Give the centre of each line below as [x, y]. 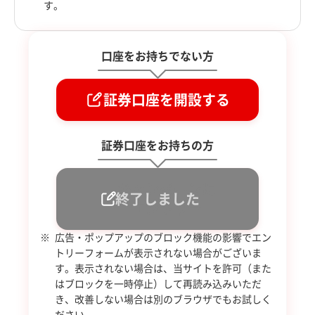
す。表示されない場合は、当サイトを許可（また [163, 268]
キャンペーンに [167, 189]
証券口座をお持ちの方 [157, 145]
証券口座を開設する [167, 99]
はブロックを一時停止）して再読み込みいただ [158, 284]
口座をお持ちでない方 [157, 56]
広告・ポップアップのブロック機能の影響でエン [163, 237]
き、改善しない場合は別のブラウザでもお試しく [163, 299]
